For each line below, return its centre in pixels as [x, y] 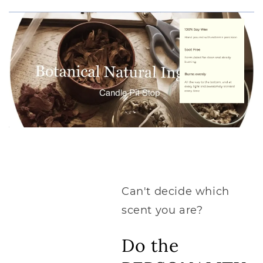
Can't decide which [176, 192]
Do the [150, 246]
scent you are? [162, 210]
